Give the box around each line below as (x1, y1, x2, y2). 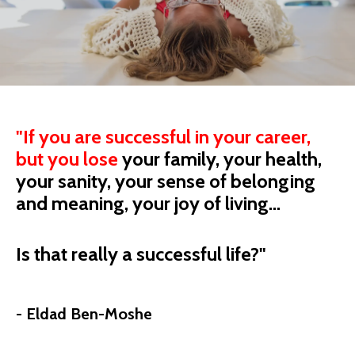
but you (16, 147, 83, 171)
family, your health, (160, 147, 322, 171)
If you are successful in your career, (23, 125, 315, 149)
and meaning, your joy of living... (16, 192, 281, 216)
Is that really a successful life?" (16, 242, 274, 266)
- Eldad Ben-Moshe (16, 304, 152, 324)
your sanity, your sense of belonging (16, 170, 315, 193)
